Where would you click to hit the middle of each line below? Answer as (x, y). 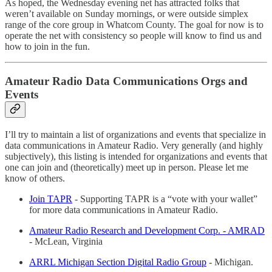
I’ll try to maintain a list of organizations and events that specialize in (135, 134)
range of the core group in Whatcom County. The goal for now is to (134, 25)
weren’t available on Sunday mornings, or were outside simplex (127, 14)
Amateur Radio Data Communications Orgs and (126, 81)
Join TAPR (51, 199)
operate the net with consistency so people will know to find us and (133, 36)
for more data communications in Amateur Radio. (124, 209)
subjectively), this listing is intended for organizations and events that (136, 156)
